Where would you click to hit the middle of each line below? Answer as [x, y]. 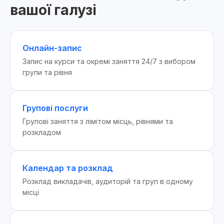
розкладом [42, 132]
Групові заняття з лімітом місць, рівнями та [98, 121]
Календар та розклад [68, 168]
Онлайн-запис [52, 48]
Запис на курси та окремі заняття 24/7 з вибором [109, 61]
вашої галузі [53, 10]
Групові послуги [55, 108]
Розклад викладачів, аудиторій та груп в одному [108, 181]
